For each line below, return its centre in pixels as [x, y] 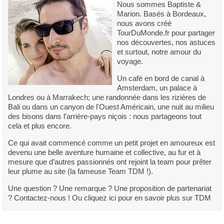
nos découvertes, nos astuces [166, 42]
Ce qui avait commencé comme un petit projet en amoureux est [111, 142]
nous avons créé [144, 23]
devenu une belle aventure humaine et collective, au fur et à [104, 152]
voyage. [130, 61]
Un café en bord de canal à [161, 78]
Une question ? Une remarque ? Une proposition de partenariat [110, 188]
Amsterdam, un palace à [157, 87]
